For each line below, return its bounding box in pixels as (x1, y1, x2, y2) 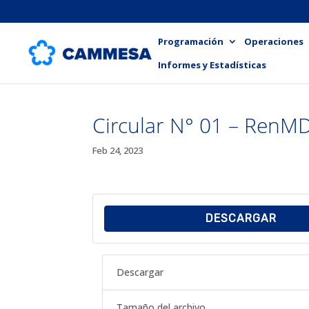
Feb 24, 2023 (92, 144, 143, 157)
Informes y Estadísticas (158, 58, 266, 71)
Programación (158, 34, 223, 48)
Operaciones (244, 34, 303, 48)
